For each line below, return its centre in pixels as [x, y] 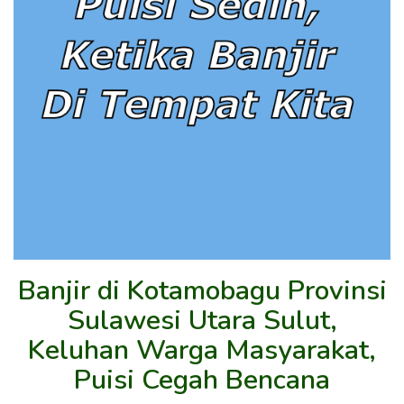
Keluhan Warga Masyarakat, [202, 350]
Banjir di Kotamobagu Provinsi [202, 290]
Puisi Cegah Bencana [202, 380]
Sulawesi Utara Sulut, [202, 320]
